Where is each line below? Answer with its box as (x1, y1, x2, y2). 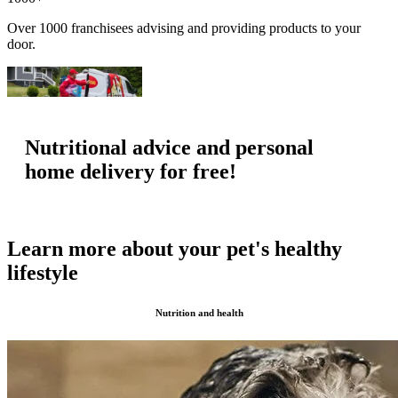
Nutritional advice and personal (25, 135, 314, 159)
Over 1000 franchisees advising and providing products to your (7, 20, 361, 36)
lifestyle (7, 260, 78, 284)
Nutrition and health (155, 306, 243, 318)
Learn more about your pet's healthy (7, 236, 342, 260)
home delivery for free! (25, 159, 236, 183)
